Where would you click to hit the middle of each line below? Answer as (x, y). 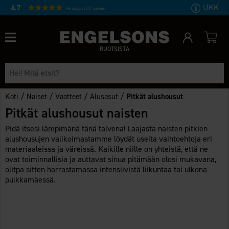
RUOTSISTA (114, 49)
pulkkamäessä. (31, 179)
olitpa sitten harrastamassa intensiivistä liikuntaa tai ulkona (106, 169)
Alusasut (104, 96)
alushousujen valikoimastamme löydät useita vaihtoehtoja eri (109, 139)
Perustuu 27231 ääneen (86, 8)
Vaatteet (69, 96)
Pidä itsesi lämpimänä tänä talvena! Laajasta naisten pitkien (107, 128)
